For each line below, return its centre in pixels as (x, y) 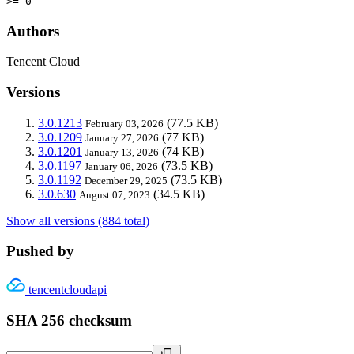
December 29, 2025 (126, 180)
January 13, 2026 (122, 152)
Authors (33, 31)
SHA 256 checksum (69, 320)
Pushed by (40, 251)
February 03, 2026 (124, 123)
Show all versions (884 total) (78, 220)
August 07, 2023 (115, 194)
